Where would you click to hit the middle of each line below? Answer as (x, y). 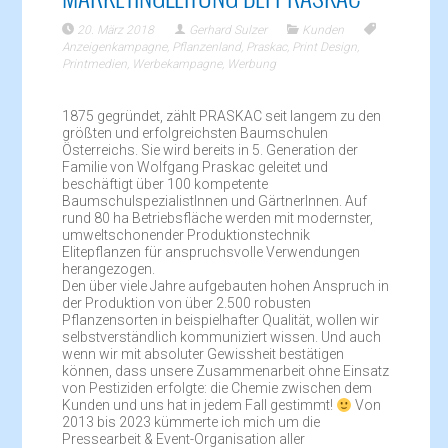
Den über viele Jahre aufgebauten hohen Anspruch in (226, 286)
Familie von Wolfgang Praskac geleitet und (195, 167)
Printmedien (95, 64)
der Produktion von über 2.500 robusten (187, 303)
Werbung (252, 64)
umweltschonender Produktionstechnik (186, 235)
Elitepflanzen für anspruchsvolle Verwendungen (211, 252)
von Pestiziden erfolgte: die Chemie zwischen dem (217, 388)
